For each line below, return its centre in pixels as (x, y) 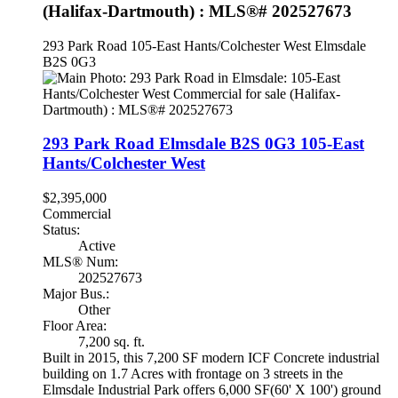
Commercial (77, 214)
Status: (61, 230)
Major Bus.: (76, 294)
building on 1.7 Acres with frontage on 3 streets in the (193, 374)
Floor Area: (75, 326)
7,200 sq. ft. (111, 342)
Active (97, 246)
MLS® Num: (80, 262)
